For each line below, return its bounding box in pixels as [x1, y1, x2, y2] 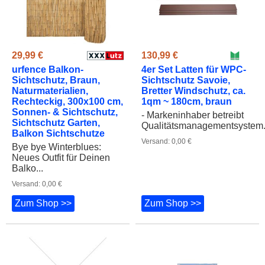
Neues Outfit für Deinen [12, 152, 110, 163]
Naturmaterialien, [12, 85, 88, 96]
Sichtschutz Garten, [12, 117, 100, 128]
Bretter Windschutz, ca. [141, 85, 245, 96]
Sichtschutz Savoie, [141, 75, 230, 85]
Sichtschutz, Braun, [12, 75, 100, 85]
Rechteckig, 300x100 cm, [12, 96, 123, 106]
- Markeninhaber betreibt [141, 109, 244, 120]
